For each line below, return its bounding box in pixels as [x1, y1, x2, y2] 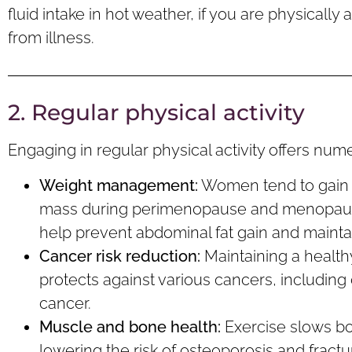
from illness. [8, 27, 94, 47]
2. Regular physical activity [8, 99, 305, 126]
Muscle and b [39, 317, 138, 336]
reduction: [126, 246, 200, 266]
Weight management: [39, 175, 198, 195]
